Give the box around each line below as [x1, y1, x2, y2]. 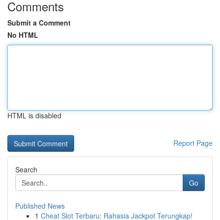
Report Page [173, 138, 213, 148]
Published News [15, 201, 65, 211]
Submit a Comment [7, 18, 71, 27]
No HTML [7, 30, 38, 40]
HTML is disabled [7, 110, 61, 120]
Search [15, 165, 37, 174]
